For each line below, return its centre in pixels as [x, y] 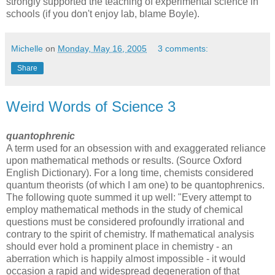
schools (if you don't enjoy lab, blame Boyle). [103, 14]
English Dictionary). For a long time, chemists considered [130, 172]
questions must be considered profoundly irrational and [125, 222]
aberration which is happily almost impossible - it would [126, 258]
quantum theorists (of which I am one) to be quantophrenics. [135, 185]
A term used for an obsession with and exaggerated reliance [136, 148]
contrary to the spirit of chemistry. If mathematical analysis [130, 234]
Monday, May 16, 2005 [102, 48]
